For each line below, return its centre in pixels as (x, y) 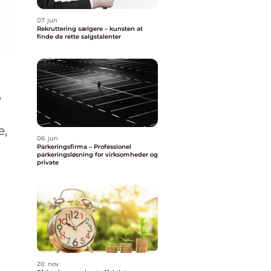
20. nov (48, 264)
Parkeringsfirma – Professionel (84, 147)
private (48, 162)
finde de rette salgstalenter (79, 37)
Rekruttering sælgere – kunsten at (90, 29)
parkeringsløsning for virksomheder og (97, 155)
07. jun (47, 20)
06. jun (47, 138)
